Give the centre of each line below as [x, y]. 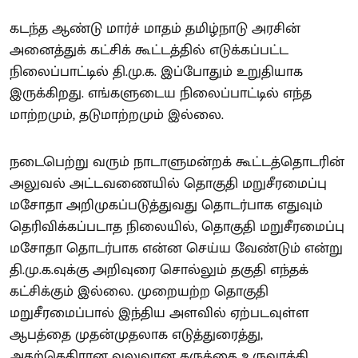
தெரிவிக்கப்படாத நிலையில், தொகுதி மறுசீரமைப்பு [177, 227]
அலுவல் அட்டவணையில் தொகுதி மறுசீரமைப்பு [168, 184]
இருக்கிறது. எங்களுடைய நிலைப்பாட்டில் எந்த [161, 94]
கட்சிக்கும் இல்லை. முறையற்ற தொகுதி [139, 292]
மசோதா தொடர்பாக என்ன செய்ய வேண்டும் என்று [176, 249]
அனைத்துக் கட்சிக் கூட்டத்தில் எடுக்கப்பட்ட [149, 51]
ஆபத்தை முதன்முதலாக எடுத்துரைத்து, [136, 335]
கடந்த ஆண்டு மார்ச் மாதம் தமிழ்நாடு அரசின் [155, 29]
